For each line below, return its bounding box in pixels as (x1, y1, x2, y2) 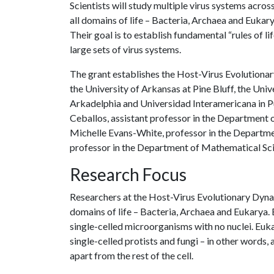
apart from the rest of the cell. (70, 250, 193, 261)
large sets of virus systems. (70, 43, 181, 55)
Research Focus (70, 164, 187, 185)
